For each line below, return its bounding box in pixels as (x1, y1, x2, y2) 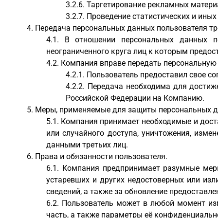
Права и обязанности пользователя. (35, 152, 167, 161)
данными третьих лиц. (46, 140, 128, 149)
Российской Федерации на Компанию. (66, 93, 204, 103)
